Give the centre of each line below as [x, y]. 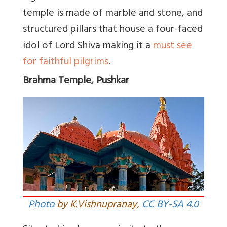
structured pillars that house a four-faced [113, 30]
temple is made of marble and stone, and [113, 14]
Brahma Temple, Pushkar [76, 81]
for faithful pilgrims [66, 62]
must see [173, 46]
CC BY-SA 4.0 [170, 205]
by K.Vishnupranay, [98, 205]
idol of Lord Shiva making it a [88, 46]
